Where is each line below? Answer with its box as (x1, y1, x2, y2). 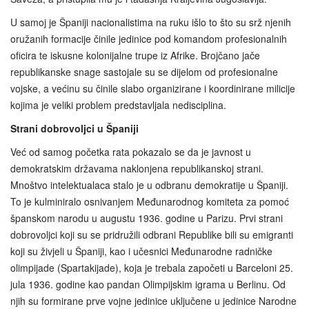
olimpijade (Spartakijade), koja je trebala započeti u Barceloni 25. (10, 261, 293, 275)
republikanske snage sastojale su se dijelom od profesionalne (10, 65, 278, 79)
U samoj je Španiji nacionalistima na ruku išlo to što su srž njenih (10, 15, 291, 30)
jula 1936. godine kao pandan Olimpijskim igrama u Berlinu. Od (10, 277, 286, 292)
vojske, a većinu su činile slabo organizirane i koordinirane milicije (10, 81, 295, 96)
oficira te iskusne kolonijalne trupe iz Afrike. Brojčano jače (10, 48, 260, 63)
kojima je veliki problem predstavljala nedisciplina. (10, 98, 226, 112)
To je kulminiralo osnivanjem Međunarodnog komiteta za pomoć (10, 195, 289, 209)
